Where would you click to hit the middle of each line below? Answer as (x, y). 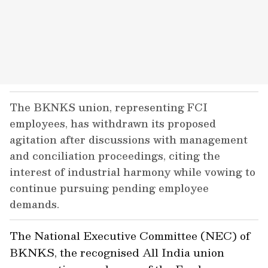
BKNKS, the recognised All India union (117, 252)
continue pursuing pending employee (109, 188)
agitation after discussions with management (129, 139)
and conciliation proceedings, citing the (115, 156)
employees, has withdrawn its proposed (113, 123)
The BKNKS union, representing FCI (109, 107)
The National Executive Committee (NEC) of (130, 235)
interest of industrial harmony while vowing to (133, 172)
